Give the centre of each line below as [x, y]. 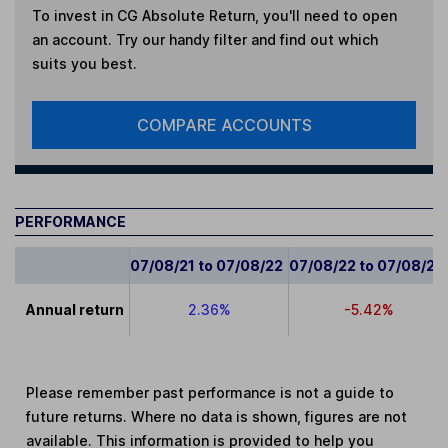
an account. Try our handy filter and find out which [204, 39]
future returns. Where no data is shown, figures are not [217, 416]
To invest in [74, 15]
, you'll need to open [325, 15]
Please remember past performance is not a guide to [210, 392]
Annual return [75, 309]
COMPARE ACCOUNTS [224, 124]
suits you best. [84, 63]
